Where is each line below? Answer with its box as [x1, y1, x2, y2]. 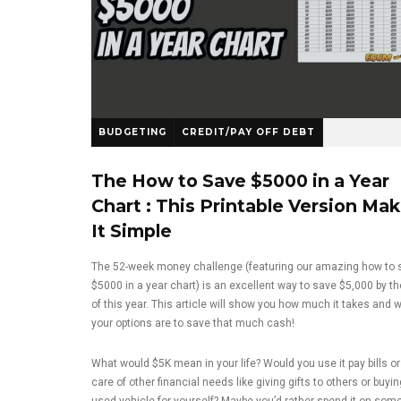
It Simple [91, 219, 172, 242]
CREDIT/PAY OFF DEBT [182, 125, 315, 138]
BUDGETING [98, 125, 166, 138]
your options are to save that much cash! [91, 316, 294, 329]
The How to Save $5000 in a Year [91, 169, 389, 192]
